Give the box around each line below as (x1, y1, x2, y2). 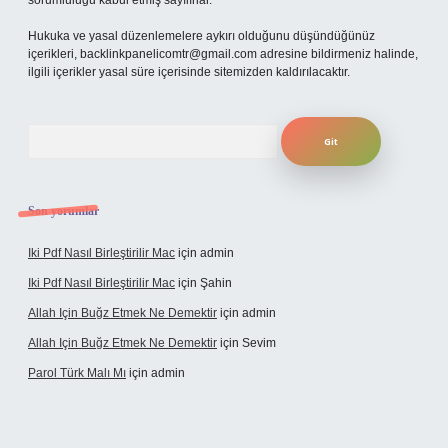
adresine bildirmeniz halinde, (257, 47, 418, 61)
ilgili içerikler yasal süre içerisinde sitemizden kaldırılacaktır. (28, 65, 350, 79)
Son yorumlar (28, 204, 99, 218)
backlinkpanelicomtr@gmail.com (80, 47, 257, 61)
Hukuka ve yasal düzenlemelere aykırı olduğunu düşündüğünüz (28, 29, 375, 43)
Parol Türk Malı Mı (28, 366, 126, 380)
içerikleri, (28, 47, 80, 61)
